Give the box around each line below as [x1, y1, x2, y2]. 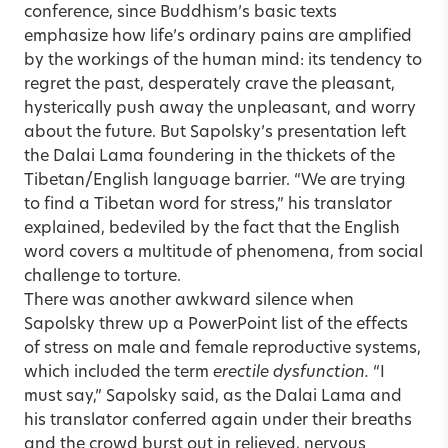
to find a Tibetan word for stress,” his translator [24, 196, 392, 213]
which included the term [24, 364, 213, 381]
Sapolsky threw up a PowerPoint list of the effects [24, 316, 408, 333]
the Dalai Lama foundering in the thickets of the [24, 148, 395, 165]
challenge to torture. [24, 268, 181, 285]
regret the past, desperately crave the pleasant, [24, 76, 395, 93]
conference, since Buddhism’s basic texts [24, 4, 337, 21]
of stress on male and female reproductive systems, [24, 340, 421, 357]
